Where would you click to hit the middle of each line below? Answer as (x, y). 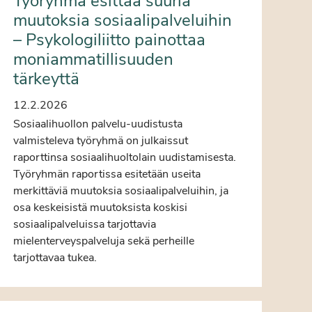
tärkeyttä (47, 78)
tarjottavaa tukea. (55, 257)
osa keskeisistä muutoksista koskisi (101, 207)
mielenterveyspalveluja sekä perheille (104, 241)
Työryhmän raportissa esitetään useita (107, 174)
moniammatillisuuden (94, 59)
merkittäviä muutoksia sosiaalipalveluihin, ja (121, 190)
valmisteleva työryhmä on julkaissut (101, 140)
